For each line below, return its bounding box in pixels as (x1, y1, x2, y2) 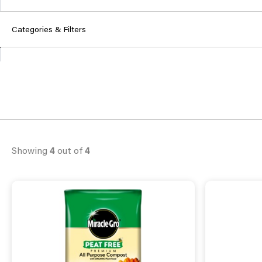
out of (55, 144, 85, 156)
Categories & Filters (12, 23, 86, 35)
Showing (12, 144, 50, 156)
